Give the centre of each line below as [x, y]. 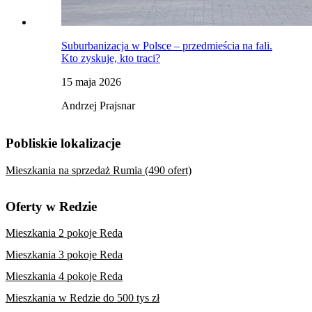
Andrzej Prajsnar [98, 105]
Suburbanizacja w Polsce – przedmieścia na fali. [167, 45]
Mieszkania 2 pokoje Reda [64, 233]
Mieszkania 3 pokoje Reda [64, 255]
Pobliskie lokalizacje [63, 143]
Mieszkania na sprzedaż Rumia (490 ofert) [99, 170]
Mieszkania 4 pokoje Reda [64, 276]
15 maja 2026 [91, 81]
